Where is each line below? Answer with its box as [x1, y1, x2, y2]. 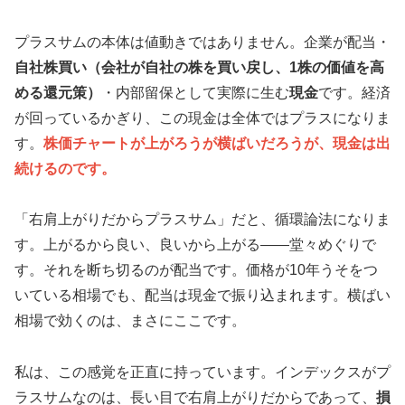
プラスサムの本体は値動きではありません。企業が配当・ [14, 33, 391, 50]
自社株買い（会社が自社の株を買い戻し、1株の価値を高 [14, 59, 384, 75]
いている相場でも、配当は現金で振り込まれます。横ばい [14, 287, 391, 304]
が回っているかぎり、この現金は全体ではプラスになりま [14, 109, 391, 126]
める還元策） [14, 84, 101, 100]
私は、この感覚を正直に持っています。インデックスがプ [14, 364, 391, 381]
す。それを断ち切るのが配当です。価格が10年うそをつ [14, 262, 378, 278]
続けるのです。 [14, 160, 116, 176]
